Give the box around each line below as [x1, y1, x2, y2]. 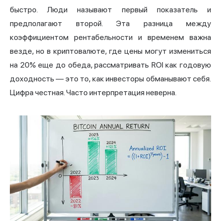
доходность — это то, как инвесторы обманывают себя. [10, 74, 211, 83]
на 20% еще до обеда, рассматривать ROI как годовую [10, 60, 211, 70]
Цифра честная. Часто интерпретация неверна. [10, 87, 177, 97]
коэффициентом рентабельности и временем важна [10, 32, 211, 42]
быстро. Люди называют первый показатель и [10, 4, 211, 14]
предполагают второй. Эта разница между [10, 18, 211, 28]
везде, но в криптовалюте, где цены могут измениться [10, 46, 211, 56]
